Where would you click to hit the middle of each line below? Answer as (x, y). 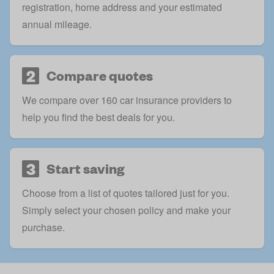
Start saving (85, 169)
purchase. (43, 228)
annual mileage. (57, 24)
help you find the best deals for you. (98, 117)
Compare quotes (100, 76)
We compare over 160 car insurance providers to (127, 100)
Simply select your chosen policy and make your (126, 210)
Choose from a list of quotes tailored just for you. (126, 193)
